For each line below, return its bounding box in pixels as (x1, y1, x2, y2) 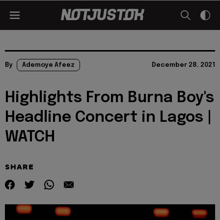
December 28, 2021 (152, 62, 215, 68)
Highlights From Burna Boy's (5, 90, 214, 106)
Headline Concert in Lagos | (5, 110, 212, 125)
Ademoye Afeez (22, 62, 75, 68)
